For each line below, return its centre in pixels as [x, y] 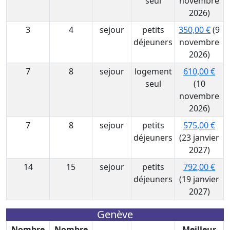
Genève [115, 214]
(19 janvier [199, 179]
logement [153, 71]
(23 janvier [199, 138]
